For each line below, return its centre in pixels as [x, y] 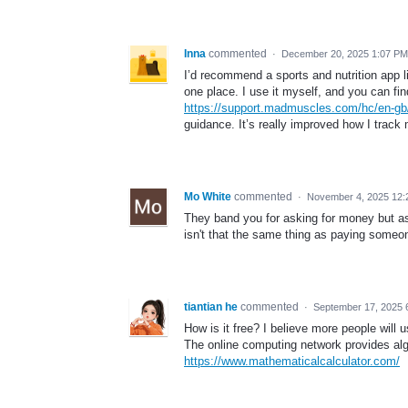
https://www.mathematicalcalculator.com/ [292, 361]
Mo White [208, 196]
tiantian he [211, 306]
